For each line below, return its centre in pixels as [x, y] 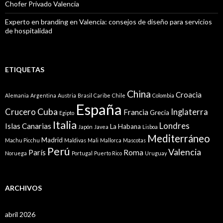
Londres [174, 126]
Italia [65, 125]
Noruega [16, 153]
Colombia [163, 96]
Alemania [17, 96]
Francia [136, 112]
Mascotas [134, 140]
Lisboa [150, 127]
